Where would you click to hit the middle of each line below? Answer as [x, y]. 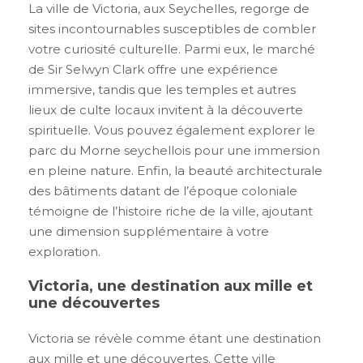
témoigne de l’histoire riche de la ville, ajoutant [171, 211]
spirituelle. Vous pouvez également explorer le [172, 130]
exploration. [64, 252]
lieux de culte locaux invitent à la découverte [166, 110]
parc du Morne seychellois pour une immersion [174, 151]
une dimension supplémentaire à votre [149, 232]
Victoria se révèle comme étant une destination [175, 339]
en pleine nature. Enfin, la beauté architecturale [175, 171]
